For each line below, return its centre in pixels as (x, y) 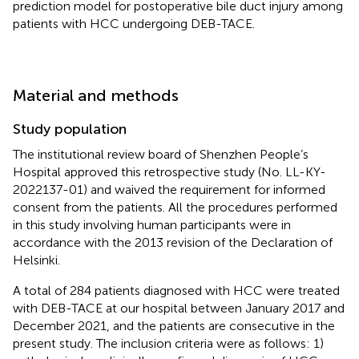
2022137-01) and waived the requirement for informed (169, 189)
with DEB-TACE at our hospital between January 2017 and (179, 308)
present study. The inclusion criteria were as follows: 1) (168, 343)
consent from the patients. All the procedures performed (175, 207)
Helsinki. (36, 260)
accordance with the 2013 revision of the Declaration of (173, 242)
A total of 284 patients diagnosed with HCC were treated (176, 290)
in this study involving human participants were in (152, 224)
